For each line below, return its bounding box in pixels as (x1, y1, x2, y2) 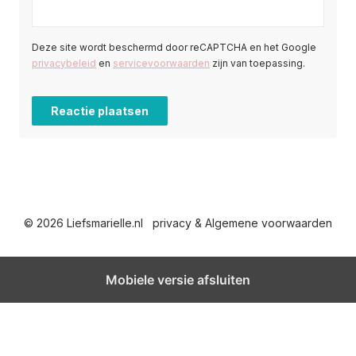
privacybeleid (32, 57, 96, 70)
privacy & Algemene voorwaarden (153, 216, 332, 230)
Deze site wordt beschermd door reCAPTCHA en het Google (32, 41, 316, 54)
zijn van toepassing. (210, 57, 305, 70)
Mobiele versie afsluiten (106, 272, 250, 288)
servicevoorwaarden (113, 57, 210, 70)
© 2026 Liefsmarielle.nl (24, 216, 143, 230)
